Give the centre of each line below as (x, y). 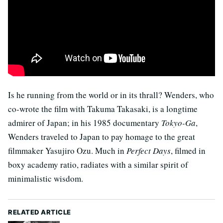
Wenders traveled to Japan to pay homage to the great (102, 136)
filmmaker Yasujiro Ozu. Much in (67, 150)
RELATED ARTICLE (40, 212)
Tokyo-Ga (178, 122)
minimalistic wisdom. (46, 178)
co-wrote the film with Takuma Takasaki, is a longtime (103, 109)
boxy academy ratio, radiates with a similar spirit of (98, 164)
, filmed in (188, 150)
